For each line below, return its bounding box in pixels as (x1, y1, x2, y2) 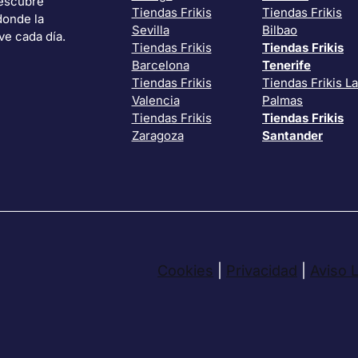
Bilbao (262, 22, 297, 38)
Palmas (262, 93, 303, 109)
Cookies (157, 261, 213, 279)
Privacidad (226, 261, 297, 279)
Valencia (131, 93, 180, 109)
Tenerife (262, 58, 311, 74)
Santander (262, 128, 323, 144)
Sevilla (131, 22, 169, 38)
